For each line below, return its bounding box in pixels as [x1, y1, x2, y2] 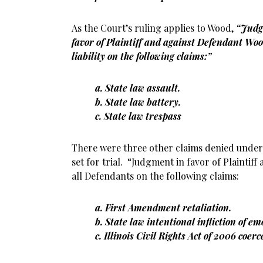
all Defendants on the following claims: [72, 170, 239, 182]
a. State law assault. [95, 82, 180, 94]
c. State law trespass [95, 110, 181, 122]
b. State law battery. [95, 96, 181, 108]
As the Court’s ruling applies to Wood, [72, 22, 236, 34]
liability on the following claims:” [72, 50, 211, 62]
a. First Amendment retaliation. [95, 201, 231, 214]
